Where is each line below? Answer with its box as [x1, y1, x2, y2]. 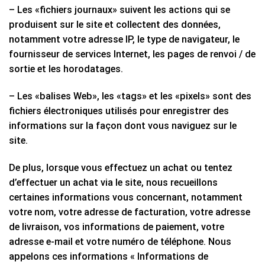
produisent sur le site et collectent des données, [9, 19, 221, 31]
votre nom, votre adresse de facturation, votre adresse [9, 206, 250, 218]
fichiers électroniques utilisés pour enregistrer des [9, 105, 229, 117]
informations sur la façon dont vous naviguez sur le [9, 120, 237, 132]
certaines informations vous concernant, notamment [9, 192, 243, 203]
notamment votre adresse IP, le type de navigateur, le [9, 34, 240, 46]
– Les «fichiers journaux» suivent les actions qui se [9, 4, 230, 16]
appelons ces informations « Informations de [9, 251, 208, 263]
